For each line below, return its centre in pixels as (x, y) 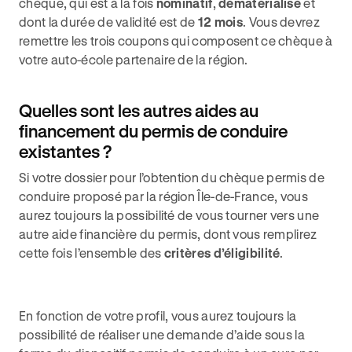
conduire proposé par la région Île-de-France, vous (163, 196)
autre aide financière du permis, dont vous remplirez (168, 234)
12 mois (220, 22)
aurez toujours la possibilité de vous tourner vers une (169, 215)
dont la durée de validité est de (108, 22)
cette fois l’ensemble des (92, 253)
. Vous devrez (281, 22)
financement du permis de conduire (153, 131)
